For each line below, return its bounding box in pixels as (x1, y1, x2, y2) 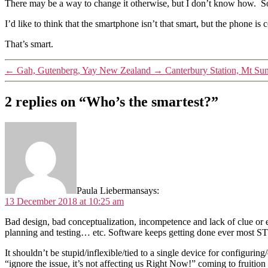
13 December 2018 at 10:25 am (5, 196, 124, 206)
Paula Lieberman (77, 185, 141, 196)
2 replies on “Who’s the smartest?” (5, 93, 218, 109)
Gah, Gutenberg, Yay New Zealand (17, 65, 151, 75)
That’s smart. (5, 38, 53, 49)
